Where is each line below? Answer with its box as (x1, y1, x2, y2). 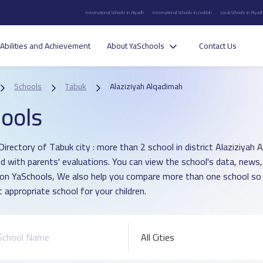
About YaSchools (106, 38, 164, 54)
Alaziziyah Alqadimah (110, 79, 183, 94)
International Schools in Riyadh (85, 8, 144, 17)
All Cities (140, 228, 174, 246)
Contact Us (198, 38, 237, 54)
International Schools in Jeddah (152, 8, 213, 17)
